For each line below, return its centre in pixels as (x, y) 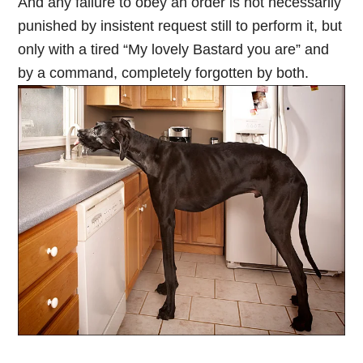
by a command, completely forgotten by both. (164, 73)
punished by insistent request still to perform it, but (180, 26)
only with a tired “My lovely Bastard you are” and (174, 49)
